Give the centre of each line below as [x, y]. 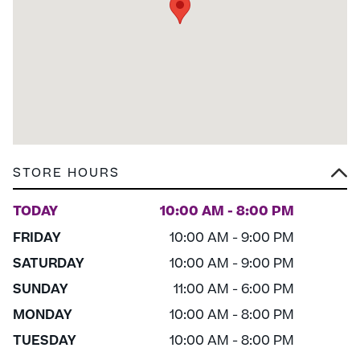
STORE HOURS [66, 173]
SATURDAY [49, 264]
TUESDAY [45, 341]
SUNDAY [41, 290]
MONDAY [43, 315]
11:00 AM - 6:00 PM [234, 290]
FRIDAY [37, 238]
